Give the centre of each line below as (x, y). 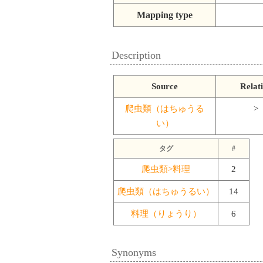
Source (165, 86)
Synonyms (134, 252)
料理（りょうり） (166, 213)
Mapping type (165, 15)
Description (136, 55)
